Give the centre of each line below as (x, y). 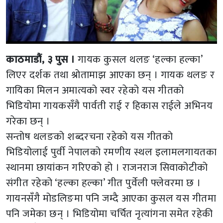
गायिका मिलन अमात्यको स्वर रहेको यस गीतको (95, 91)
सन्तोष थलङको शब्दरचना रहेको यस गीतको (89, 137)
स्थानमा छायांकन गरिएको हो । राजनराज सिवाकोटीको (107, 168)
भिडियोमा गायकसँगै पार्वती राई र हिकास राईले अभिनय (110, 106)
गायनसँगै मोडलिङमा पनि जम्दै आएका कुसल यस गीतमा (111, 199)
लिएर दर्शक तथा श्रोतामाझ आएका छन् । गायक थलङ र (111, 75)
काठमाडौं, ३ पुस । (41, 60)
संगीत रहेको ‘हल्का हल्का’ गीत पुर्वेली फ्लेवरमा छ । (104, 183)
